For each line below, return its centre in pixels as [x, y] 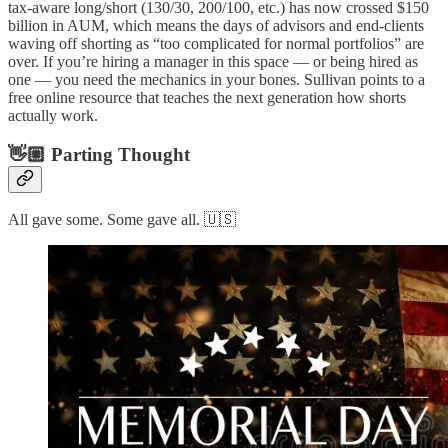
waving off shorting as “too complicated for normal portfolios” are [216, 43]
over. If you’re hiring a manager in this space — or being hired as [213, 61]
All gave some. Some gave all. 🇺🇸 [122, 220]
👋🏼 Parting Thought [99, 154]
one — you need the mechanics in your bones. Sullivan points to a [216, 79]
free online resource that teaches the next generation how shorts [207, 97]
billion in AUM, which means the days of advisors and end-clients [216, 25]
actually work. [53, 115]
